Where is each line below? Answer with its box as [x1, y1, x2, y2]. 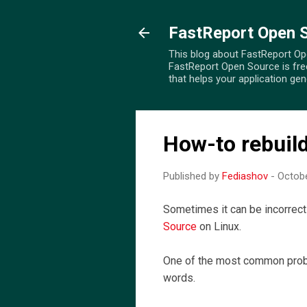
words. [163, 271, 195, 284]
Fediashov [222, 170, 268, 182]
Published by [163, 170, 222, 182]
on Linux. [197, 220, 244, 233]
